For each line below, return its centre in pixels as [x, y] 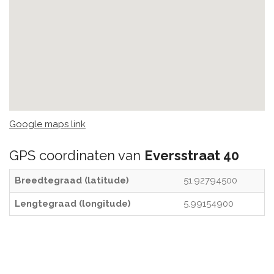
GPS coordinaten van [77, 155]
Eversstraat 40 [192, 155]
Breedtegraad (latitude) [72, 180]
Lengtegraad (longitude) [73, 204]
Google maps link [47, 124]
